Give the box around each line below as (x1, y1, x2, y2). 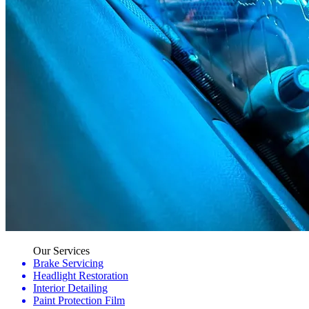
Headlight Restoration (33, 270, 128, 282)
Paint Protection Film (33, 295, 125, 307)
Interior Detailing (33, 282, 108, 295)
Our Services (33, 245, 90, 257)
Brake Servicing (33, 257, 103, 270)
